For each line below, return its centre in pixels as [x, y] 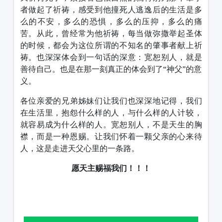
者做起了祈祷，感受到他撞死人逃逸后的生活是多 [111, 10]
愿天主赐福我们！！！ [111, 168]
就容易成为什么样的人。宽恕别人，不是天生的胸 [111, 125]
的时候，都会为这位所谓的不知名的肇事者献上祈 [111, 45]
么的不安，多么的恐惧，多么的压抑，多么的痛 [111, 22]
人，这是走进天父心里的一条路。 [80, 148]
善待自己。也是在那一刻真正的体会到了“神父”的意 [111, 69]
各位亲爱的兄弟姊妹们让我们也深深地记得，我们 [111, 101]
